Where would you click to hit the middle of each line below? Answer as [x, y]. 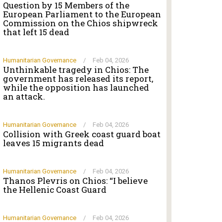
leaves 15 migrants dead [54, 143]
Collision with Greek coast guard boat [82, 134]
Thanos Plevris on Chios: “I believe [75, 181]
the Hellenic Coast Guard [55, 190]
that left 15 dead [36, 32]
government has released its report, [78, 79]
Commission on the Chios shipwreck [81, 23]
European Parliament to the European [82, 14]
